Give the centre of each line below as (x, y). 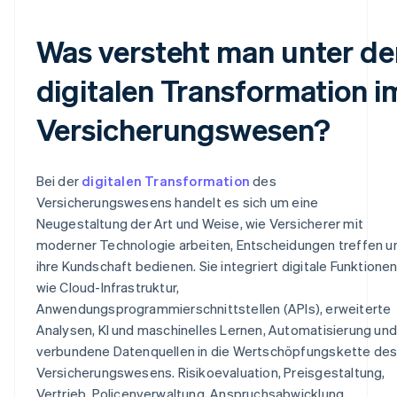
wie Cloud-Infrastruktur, (108, 287)
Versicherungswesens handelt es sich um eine (177, 202)
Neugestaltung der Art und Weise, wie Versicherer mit (199, 223)
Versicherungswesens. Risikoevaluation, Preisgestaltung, (210, 372)
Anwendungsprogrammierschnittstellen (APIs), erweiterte (214, 308)
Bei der (59, 180)
